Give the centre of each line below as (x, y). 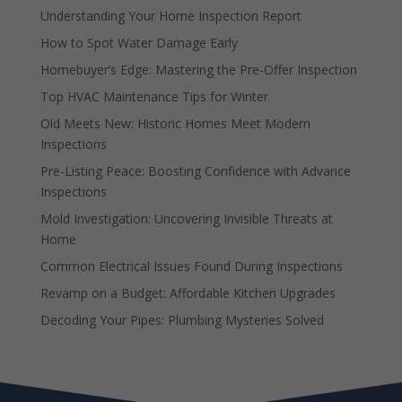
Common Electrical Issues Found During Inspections (191, 266)
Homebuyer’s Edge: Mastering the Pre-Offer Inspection (198, 69)
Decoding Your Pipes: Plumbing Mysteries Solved (182, 319)
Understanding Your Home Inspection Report (170, 15)
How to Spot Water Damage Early (139, 42)
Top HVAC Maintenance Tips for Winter (154, 96)
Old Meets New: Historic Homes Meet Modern (175, 123)
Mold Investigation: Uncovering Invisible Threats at (186, 218)
